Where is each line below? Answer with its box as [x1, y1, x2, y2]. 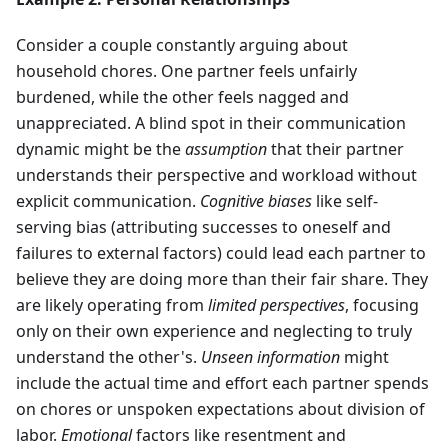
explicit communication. [16, 190, 200, 213]
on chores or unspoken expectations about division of [16, 398, 425, 421]
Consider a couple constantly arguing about [16, 34, 348, 57]
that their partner [267, 138, 404, 161]
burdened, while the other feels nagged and [16, 86, 349, 109]
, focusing [345, 294, 419, 317]
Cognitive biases [200, 190, 312, 213]
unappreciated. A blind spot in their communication [16, 112, 406, 135]
